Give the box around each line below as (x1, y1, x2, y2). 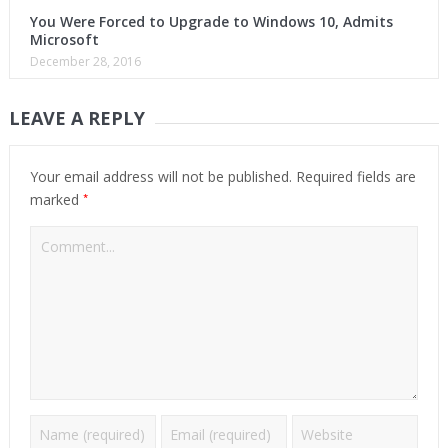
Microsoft (29, 29, 99, 49)
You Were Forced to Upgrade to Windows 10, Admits (29, 11, 393, 31)
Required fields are (291, 166, 416, 186)
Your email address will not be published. (29, 166, 292, 186)
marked (29, 189, 83, 209)
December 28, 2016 (29, 52, 141, 70)
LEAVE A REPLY (8, 105, 145, 130)
